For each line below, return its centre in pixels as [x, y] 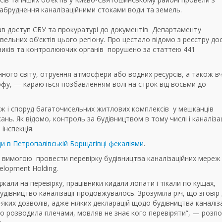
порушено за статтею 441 [151, 50]
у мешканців [193, 109]
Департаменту [177, 30]
